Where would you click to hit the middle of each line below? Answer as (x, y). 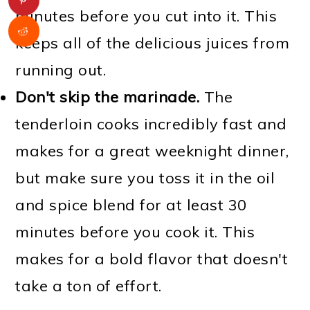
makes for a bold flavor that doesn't (152, 258)
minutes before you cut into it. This (146, 16)
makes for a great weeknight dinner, (152, 151)
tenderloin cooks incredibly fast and (151, 124)
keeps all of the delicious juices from (153, 43)
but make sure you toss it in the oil (145, 177)
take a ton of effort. (89, 285)
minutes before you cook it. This (135, 231)
